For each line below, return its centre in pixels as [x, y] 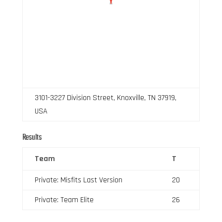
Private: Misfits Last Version [78, 180]
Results [32, 138]
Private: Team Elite [64, 200]
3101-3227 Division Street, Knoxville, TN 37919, [105, 98]
